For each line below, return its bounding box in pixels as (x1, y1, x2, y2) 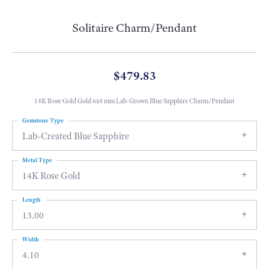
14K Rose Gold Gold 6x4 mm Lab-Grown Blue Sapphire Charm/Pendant (34, 97, 235, 106)
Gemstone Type (22, 116, 64, 125)
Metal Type (22, 156, 52, 165)
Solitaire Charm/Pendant (72, 20, 197, 36)
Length (22, 196, 41, 204)
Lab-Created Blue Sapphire (22, 130, 129, 143)
